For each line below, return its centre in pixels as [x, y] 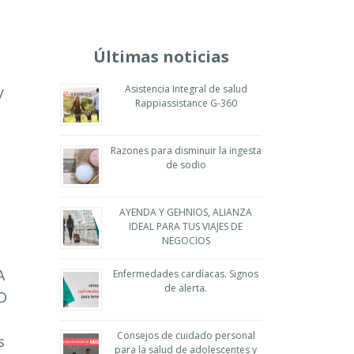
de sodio [186, 165]
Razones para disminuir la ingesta [186, 151]
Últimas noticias [161, 56]
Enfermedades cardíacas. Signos [186, 274]
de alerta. [186, 288]
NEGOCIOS [186, 241]
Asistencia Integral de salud [186, 89]
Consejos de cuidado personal [186, 335]
